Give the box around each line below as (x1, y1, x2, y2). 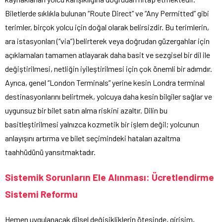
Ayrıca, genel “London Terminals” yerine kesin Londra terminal (5, 77, 205, 87)
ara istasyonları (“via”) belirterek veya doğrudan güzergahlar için (5, 36, 210, 46)
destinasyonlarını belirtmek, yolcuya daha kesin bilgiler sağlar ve (5, 91, 212, 101)
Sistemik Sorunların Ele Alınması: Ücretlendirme (5, 171, 214, 183)
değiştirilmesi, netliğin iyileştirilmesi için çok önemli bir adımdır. (5, 63, 212, 73)
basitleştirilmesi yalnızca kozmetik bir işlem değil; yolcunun (5, 119, 199, 129)
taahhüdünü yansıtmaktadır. (5, 147, 96, 157)
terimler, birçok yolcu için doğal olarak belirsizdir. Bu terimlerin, (5, 22, 209, 32)
